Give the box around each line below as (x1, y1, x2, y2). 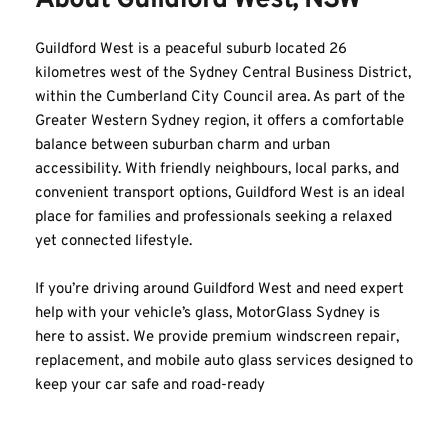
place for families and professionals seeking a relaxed (35, 208, 392, 228)
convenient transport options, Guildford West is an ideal (35, 184, 405, 204)
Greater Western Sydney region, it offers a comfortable (35, 112, 404, 132)
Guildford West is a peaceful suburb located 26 (35, 40, 347, 60)
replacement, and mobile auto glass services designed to (35, 352, 413, 372)
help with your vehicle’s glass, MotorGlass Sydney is (35, 304, 380, 324)
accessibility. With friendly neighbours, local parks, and (35, 160, 399, 180)
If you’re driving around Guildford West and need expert (35, 280, 404, 300)
